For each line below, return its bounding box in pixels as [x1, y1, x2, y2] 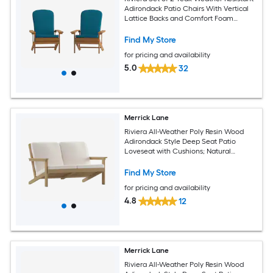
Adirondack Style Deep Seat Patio [124, 136, 236, 146]
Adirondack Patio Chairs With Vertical [124, 4, 249, 13]
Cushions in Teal [124, 23, 179, 32]
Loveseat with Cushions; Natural [124, 146, 232, 155]
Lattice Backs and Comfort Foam [124, 13, 234, 23]
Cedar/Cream [124, 156, 172, 165]
